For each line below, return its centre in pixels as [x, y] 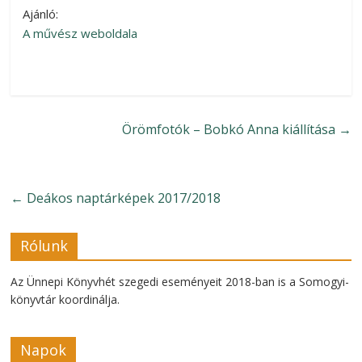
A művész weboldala [80, 33]
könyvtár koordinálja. [65, 299]
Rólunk [44, 246]
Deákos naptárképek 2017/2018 [122, 198]
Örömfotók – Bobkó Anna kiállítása [230, 129]
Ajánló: [41, 14]
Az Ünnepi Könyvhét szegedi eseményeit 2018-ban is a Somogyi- [180, 282]
